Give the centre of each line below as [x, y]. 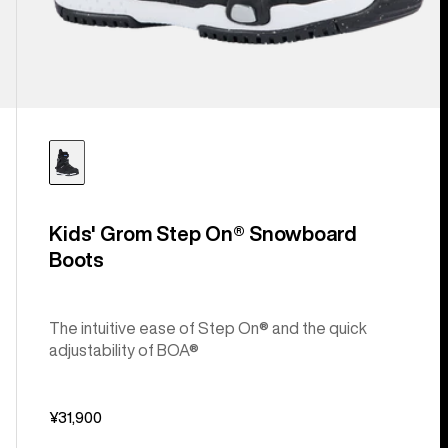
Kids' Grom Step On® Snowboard [202, 234]
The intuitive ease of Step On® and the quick [207, 328]
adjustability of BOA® [123, 350]
